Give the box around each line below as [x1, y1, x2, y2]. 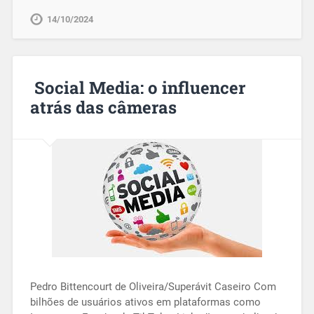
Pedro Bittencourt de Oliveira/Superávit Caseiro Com [29, 280, 276, 293]
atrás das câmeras [29, 96, 177, 119]
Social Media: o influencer [29, 76, 245, 100]
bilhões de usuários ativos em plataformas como [29, 295, 261, 308]
